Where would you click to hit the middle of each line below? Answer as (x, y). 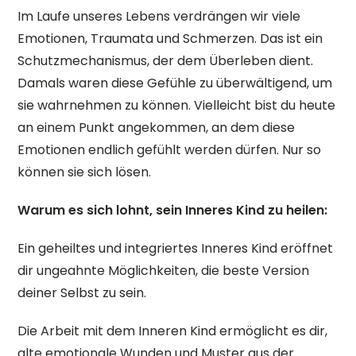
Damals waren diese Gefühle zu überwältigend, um (175, 83)
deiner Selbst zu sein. (82, 293)
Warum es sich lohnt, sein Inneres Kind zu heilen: (173, 210)
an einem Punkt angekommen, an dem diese (157, 128)
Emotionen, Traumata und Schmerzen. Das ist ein (170, 39)
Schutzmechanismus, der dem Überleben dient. (166, 61)
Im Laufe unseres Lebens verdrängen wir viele (159, 16)
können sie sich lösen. (85, 172)
